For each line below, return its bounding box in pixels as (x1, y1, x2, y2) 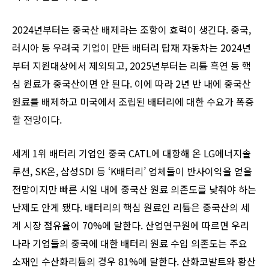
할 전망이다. (12, 112, 62, 127)
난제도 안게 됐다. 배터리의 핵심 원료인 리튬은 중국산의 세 (12, 199, 250, 214)
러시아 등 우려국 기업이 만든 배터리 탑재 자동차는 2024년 (12, 40, 251, 55)
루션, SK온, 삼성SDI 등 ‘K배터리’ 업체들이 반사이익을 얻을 (12, 163, 252, 178)
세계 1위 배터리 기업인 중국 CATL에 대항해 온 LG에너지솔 (12, 145, 251, 160)
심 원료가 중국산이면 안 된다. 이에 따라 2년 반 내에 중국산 (12, 76, 251, 91)
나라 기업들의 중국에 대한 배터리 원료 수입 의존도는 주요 (12, 235, 247, 250)
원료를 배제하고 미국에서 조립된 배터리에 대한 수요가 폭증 (12, 94, 254, 109)
